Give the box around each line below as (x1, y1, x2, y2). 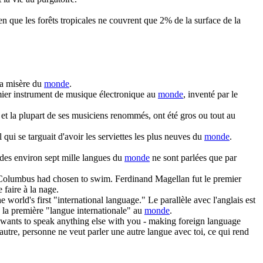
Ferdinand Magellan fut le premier (115, 173, 241, 184)
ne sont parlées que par (150, 152, 237, 163)
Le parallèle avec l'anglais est (148, 194, 255, 205)
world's (8, 194, 35, 205)
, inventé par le (183, 89, 238, 99)
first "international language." (35, 194, 146, 205)
